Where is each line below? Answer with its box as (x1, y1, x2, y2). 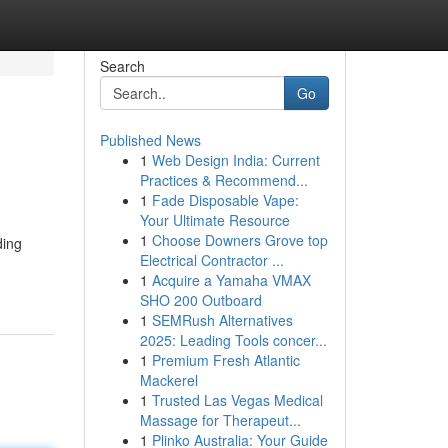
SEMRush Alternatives (151, 310, 293, 330)
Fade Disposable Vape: (151, 190, 299, 210)
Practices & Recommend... (139, 170, 308, 190)
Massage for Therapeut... (139, 410, 301, 430)
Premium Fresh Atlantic (151, 350, 300, 370)
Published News (99, 130, 201, 150)
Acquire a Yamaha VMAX (151, 270, 311, 290)
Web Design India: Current (151, 150, 320, 170)
